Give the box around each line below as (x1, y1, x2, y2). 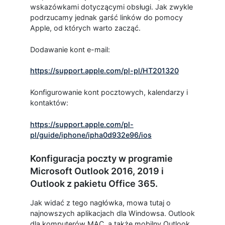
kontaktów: (30, 98, 68, 107)
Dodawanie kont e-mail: (30, 45, 110, 54)
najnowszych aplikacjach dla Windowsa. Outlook (30, 208, 195, 217)
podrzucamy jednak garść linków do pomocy (30, 13, 183, 22)
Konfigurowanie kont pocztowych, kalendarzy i (30, 88, 188, 97)
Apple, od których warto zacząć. (30, 24, 141, 33)
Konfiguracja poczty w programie (30, 153, 173, 164)
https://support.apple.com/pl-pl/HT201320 (30, 66, 179, 75)
